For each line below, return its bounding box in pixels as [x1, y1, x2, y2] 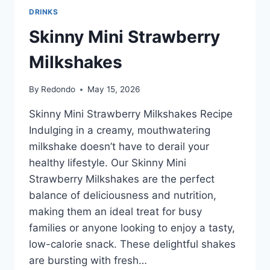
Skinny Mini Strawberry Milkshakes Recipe [29, 108, 233, 121]
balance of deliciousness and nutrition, [29, 189, 216, 202]
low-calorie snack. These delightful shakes [29, 238, 236, 251]
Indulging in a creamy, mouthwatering [29, 124, 210, 137]
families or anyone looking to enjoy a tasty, [29, 222, 235, 234]
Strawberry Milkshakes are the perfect [29, 173, 215, 186]
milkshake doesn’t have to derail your [29, 140, 209, 153]
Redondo [41, 84, 76, 95]
